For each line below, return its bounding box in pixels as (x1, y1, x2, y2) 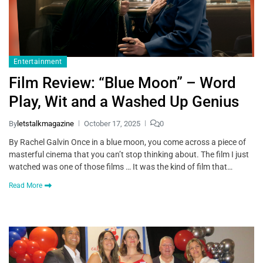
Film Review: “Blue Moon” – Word (9, 73, 236, 92)
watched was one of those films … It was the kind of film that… (9, 161, 232, 171)
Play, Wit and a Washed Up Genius (9, 92, 242, 110)
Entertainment (14, 57, 62, 66)
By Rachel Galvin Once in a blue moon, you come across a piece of (9, 137, 246, 147)
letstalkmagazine (17, 119, 74, 128)
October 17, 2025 (84, 119, 140, 128)
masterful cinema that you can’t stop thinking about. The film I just (9, 149, 249, 159)
